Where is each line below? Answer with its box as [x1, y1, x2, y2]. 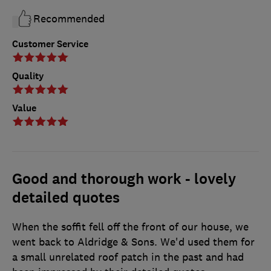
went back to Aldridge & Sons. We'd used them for [12, 235, 255, 249]
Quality [12, 69, 44, 82]
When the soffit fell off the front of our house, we [12, 220, 249, 233]
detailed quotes [12, 188, 120, 207]
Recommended [33, 11, 105, 25]
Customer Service [12, 37, 88, 50]
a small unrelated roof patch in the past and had [12, 250, 244, 264]
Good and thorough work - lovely [12, 169, 236, 189]
